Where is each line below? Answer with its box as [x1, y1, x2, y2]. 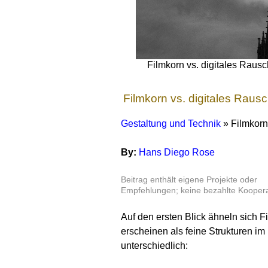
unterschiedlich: [121, 240, 188, 251]
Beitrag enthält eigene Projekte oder [121, 174, 257, 184]
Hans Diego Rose [139, 147, 215, 157]
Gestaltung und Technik [121, 118, 221, 129]
